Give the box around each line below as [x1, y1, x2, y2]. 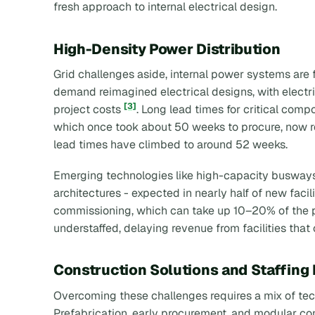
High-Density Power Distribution [53, 39, 281, 58]
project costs [53, 102, 124, 117]
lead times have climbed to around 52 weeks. [53, 137, 288, 153]
